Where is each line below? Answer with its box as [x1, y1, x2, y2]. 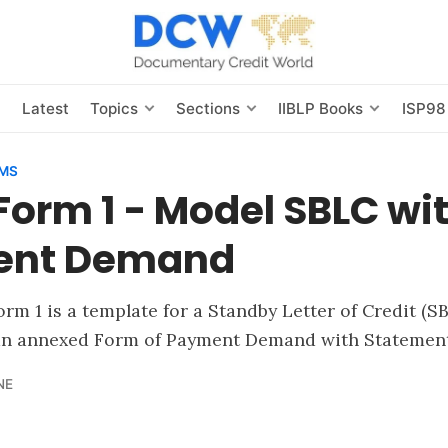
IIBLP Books [278, 98, 364, 118]
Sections [176, 98, 241, 118]
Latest [21, 98, 69, 118]
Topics [89, 98, 138, 118]
